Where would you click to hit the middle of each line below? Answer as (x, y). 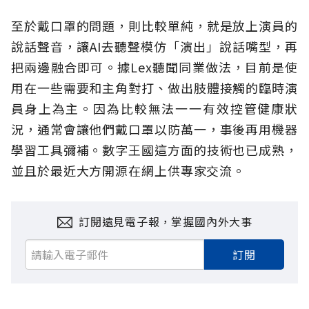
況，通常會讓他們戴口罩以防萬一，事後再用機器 (154, 129)
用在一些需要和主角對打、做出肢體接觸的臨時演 (154, 87)
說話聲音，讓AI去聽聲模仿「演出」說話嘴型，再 (154, 46)
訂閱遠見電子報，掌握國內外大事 (166, 221)
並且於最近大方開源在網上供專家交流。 (129, 170)
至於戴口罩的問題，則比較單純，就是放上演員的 (154, 25)
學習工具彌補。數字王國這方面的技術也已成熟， (154, 149)
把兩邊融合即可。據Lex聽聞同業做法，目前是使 (154, 67)
